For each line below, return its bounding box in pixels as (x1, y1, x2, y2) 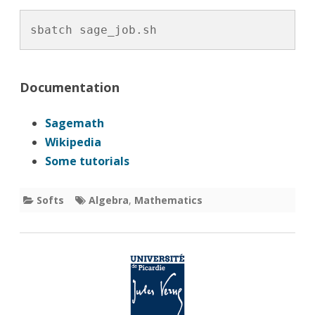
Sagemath (45, 115, 104, 131)
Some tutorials (45, 153, 129, 169)
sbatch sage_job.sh (30, 22, 157, 37)
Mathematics (134, 193, 202, 207)
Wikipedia (45, 134, 101, 150)
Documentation (20, 78, 120, 96)
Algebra (89, 193, 129, 207)
